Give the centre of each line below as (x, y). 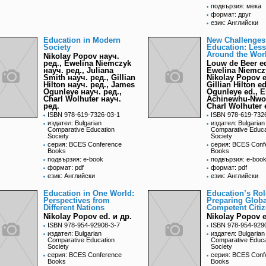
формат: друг (231, 15)
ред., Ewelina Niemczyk (87, 64)
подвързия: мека (236, 6)
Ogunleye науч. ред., (83, 92)
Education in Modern (82, 40)
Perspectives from (77, 201)
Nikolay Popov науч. (81, 56)
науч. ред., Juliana (78, 71)
